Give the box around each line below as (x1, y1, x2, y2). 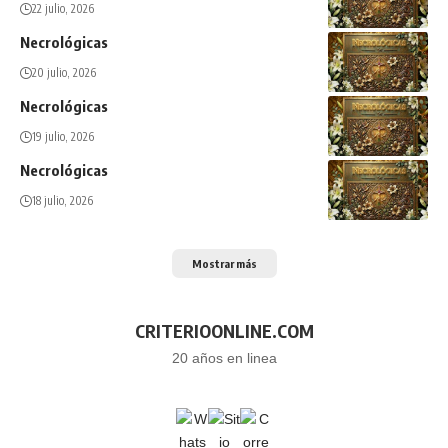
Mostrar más (191, 256, 257, 270)
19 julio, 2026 (32, 129, 94, 145)
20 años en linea (171, 350, 277, 366)
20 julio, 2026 (32, 65, 96, 81)
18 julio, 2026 (32, 193, 93, 209)
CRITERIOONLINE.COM (134, 318, 314, 342)
